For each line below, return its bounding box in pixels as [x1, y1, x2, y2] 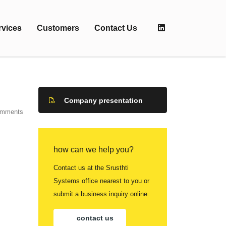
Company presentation [64, 96, 143, 104]
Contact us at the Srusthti [53, 164, 129, 172]
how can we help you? [53, 145, 134, 154]
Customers [37, 24, 79, 32]
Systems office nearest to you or [53, 177, 149, 185]
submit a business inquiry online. [53, 190, 149, 198]
